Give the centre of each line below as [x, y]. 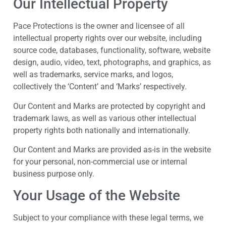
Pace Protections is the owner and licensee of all [99, 26]
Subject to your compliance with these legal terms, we [108, 218]
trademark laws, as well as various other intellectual [105, 118]
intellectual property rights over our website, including [107, 38]
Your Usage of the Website [97, 196]
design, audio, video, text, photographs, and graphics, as [112, 63]
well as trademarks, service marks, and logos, [93, 75]
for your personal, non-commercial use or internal [100, 161]
